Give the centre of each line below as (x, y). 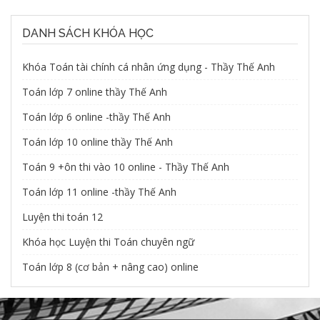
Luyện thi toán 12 (62, 216)
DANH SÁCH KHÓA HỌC (88, 33)
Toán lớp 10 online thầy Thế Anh (97, 141)
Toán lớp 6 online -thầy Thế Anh (96, 116)
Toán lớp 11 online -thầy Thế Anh (99, 191)
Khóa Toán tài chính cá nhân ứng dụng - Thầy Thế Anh (149, 66)
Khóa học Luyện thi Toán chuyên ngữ (108, 241)
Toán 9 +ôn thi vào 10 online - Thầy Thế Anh (126, 166)
